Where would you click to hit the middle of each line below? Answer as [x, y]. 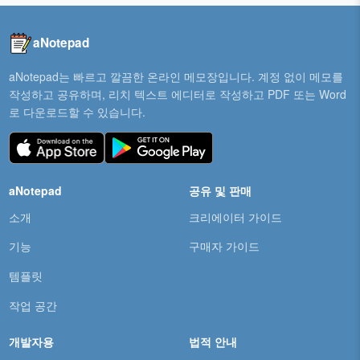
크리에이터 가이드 [235, 217]
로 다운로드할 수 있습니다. [77, 112]
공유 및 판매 [220, 190]
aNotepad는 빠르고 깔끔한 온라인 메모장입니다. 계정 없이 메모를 [176, 76]
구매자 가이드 [224, 246]
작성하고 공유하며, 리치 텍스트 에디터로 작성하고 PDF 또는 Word [177, 94]
